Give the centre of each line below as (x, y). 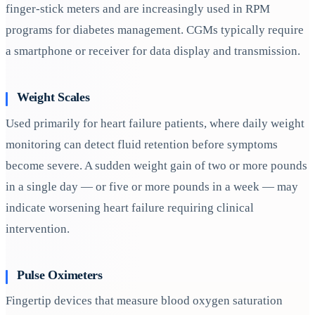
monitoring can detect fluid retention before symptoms (142, 144)
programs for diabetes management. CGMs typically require (155, 30)
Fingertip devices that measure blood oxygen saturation (144, 301)
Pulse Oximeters (60, 275)
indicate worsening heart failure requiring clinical (130, 207)
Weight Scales (53, 97)
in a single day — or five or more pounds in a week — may (152, 186)
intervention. (38, 229)
